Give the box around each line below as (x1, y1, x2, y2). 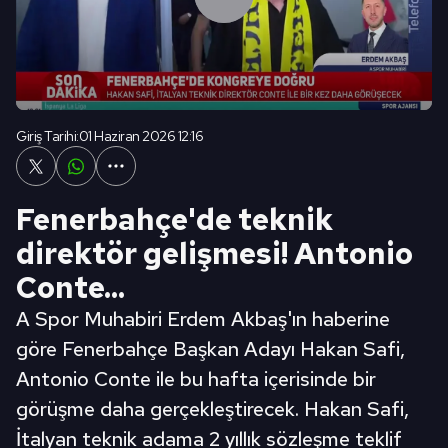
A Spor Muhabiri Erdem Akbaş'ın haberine (16, 306, 390, 332)
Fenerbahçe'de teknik (16, 199, 333, 239)
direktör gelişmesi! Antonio (16, 233, 413, 273)
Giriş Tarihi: (16, 127, 79, 145)
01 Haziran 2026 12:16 (78, 127, 203, 145)
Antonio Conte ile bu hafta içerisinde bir (16, 366, 376, 392)
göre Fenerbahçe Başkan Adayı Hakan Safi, (16, 336, 405, 362)
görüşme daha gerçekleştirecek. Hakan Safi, (16, 396, 409, 422)
